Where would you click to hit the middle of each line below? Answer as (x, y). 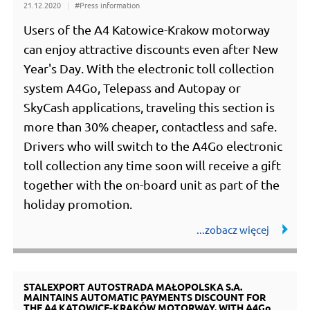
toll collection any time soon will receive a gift (153, 165)
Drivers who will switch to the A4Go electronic (153, 145)
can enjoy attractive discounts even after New (151, 48)
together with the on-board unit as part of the (152, 184)
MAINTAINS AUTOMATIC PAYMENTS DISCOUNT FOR (145, 297)
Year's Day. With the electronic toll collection (149, 68)
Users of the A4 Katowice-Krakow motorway (147, 29)
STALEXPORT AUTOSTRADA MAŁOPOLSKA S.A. (133, 287)
